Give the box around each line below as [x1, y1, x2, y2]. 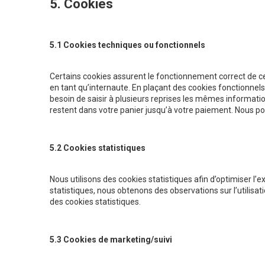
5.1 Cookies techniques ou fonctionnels [50, 40, 205, 50]
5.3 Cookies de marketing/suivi [50, 235, 172, 245]
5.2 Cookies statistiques [50, 143, 146, 153]
